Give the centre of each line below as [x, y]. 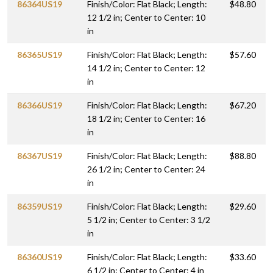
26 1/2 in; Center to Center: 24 [146, 169]
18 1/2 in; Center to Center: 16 [146, 119]
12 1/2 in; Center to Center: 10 [146, 18]
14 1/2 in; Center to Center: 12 [146, 68]
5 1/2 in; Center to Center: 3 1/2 [149, 220]
